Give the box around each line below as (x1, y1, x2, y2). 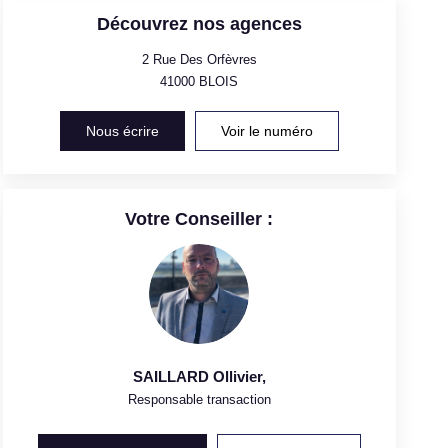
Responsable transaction (127, 391, 271, 407)
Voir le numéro (220, 122, 313, 139)
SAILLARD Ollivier (132, 367, 262, 385)
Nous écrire (85, 122, 159, 139)
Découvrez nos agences (96, 13, 302, 34)
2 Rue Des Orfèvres (141, 51, 257, 67)
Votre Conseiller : (125, 208, 274, 229)
